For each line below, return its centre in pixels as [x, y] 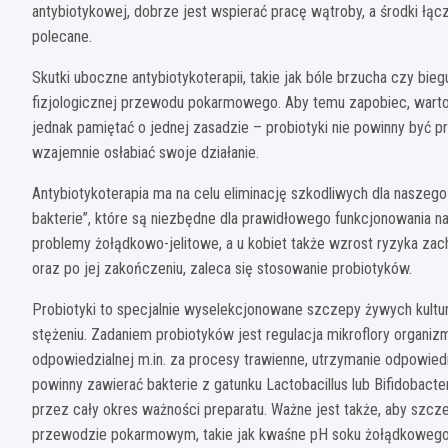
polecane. [62, 36]
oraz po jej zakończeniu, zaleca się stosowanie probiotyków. [222, 268]
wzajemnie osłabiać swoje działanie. [145, 152]
